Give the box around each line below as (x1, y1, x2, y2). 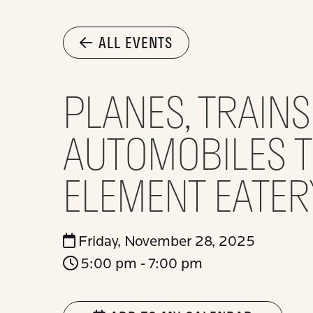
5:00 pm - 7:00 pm (77, 255, 203, 272)
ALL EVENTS (98, 31, 173, 54)
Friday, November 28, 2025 (75, 233, 255, 249)
